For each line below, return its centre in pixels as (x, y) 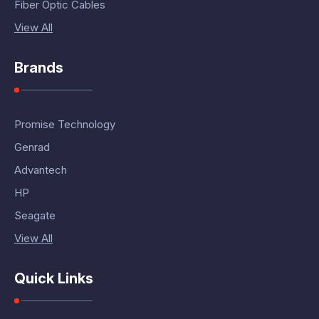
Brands (39, 68)
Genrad (32, 147)
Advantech (41, 170)
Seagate (35, 216)
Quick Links (54, 279)
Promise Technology (65, 125)
